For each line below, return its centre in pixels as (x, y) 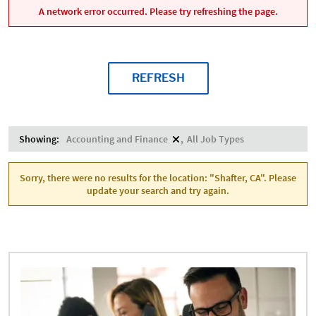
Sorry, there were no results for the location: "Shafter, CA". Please (158, 178)
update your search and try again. (158, 190)
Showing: (39, 139)
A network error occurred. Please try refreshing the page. (158, 11)
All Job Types (215, 139)
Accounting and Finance (117, 139)
